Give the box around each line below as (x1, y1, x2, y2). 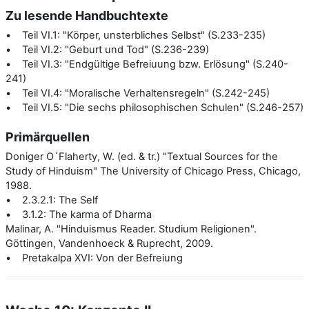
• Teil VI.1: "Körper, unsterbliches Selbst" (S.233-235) (6, 28, 266, 41)
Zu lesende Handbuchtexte (6, 8, 168, 23)
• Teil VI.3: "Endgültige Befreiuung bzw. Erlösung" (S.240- (6, 57, 288, 70)
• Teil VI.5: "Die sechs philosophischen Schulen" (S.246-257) (6, 101, 303, 114)
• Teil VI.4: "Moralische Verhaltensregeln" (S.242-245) (6, 86, 270, 99)
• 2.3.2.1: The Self (6, 193, 98, 206)
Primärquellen (6, 129, 90, 144)
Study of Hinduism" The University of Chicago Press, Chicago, (6, 164, 301, 177)
